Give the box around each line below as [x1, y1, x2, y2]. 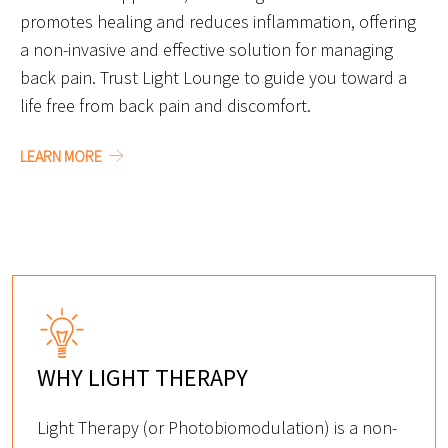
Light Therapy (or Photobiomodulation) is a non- [37, 416, 397, 440]
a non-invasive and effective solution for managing [20, 38, 393, 62]
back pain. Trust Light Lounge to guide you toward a [20, 66, 407, 90]
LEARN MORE [20, 146, 105, 167]
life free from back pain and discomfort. [20, 94, 311, 118]
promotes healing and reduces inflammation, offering [20, 10, 416, 34]
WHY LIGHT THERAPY [37, 362, 248, 394]
